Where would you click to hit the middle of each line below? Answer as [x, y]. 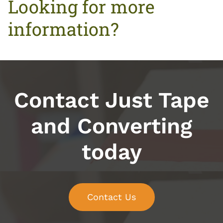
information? [63, 29]
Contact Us [111, 197]
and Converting [111, 126]
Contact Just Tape [111, 100]
